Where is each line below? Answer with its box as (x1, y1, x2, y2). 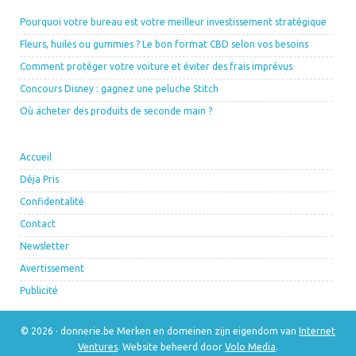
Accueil (20, 152, 52, 163)
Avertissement (20, 263, 84, 274)
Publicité (20, 285, 58, 296)
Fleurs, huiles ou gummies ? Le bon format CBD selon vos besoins (20, 39, 308, 50)
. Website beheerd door (118, 342, 225, 353)
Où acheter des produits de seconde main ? (20, 106, 212, 117)
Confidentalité (20, 196, 84, 207)
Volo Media (225, 342, 276, 353)
